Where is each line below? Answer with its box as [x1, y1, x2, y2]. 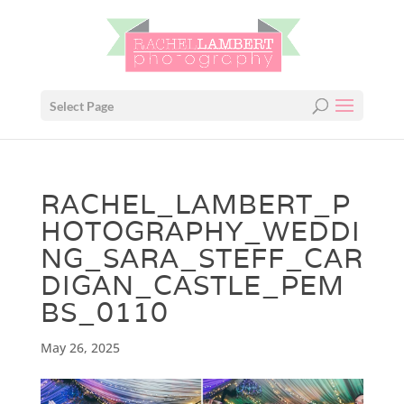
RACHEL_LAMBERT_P [40, 187, 351, 222]
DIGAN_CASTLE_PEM [40, 268, 344, 303]
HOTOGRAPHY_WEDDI [40, 214, 361, 249]
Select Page [49, 98, 114, 114]
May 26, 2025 [40, 339, 120, 356]
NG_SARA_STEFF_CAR [40, 241, 363, 276]
